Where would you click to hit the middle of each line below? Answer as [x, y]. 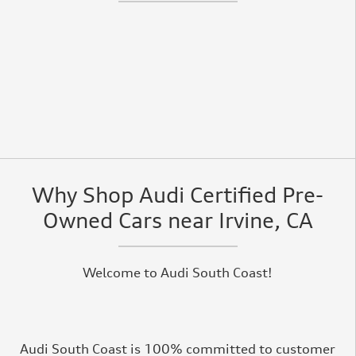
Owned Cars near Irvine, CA [178, 220]
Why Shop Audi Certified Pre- [178, 195]
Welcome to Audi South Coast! [178, 272]
